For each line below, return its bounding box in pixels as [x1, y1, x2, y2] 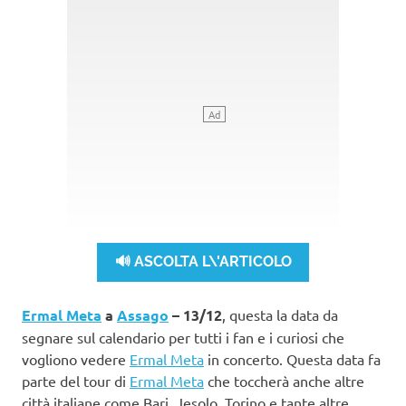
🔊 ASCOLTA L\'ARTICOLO [114, 253, 292, 271]
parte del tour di [22, 371, 130, 390]
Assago [117, 304, 169, 324]
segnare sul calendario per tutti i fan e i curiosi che [22, 327, 344, 346]
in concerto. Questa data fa [204, 349, 381, 368]
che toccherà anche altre [204, 371, 364, 390]
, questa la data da [222, 304, 338, 324]
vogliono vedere [22, 349, 130, 368]
